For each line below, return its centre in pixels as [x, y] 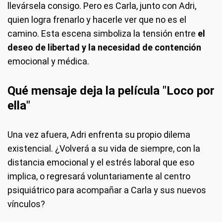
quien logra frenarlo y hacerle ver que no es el [97, 20]
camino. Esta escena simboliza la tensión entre [103, 34]
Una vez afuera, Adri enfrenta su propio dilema [99, 135]
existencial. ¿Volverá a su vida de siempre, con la [104, 149]
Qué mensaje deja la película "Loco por [111, 91]
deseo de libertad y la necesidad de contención [104, 48]
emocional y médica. [48, 61]
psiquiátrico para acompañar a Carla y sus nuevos [107, 190]
